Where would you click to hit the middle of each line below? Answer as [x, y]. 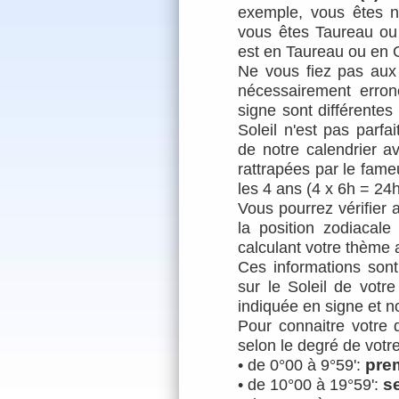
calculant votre [292, 248]
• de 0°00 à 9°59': [302, 365]
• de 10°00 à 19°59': [311, 385]
